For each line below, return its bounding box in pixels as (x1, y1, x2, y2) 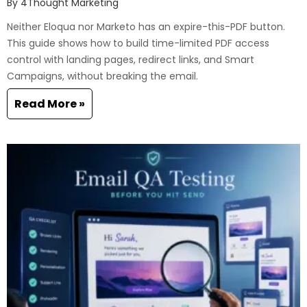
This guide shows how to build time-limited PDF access (7, 36, 269, 51)
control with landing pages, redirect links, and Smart (7, 53, 254, 67)
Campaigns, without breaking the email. (7, 69, 198, 84)
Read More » (14, 96, 85, 112)
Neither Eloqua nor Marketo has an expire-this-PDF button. (7, 20, 285, 34)
